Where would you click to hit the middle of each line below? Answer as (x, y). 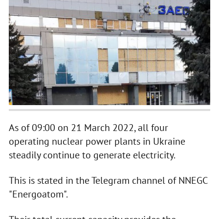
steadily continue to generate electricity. (92, 155)
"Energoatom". (38, 194)
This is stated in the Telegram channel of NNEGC (108, 181)
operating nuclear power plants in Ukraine (97, 142)
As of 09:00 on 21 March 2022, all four (88, 128)
